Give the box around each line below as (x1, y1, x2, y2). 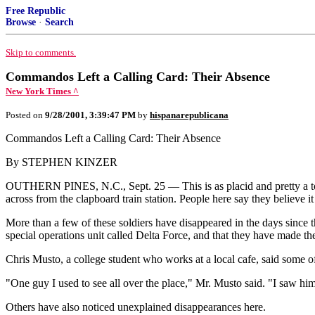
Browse (6, 17, 36, 27)
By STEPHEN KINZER (6, 156, 117, 168)
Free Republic (6, 6, 65, 16)
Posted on (6, 110, 45, 120)
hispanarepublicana (150, 110, 229, 120)
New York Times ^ (6, 86, 79, 96)
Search (45, 17, 74, 27)
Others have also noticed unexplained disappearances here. (6, 301, 266, 313)
